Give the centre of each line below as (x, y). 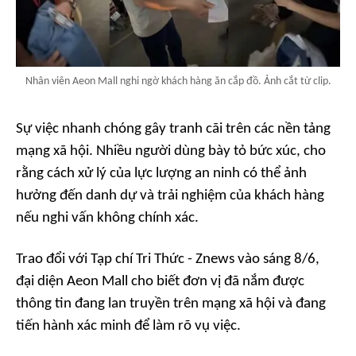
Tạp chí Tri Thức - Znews (163, 259)
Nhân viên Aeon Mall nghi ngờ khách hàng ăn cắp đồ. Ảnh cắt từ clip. (178, 81)
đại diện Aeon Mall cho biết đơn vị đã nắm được (160, 281)
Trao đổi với (53, 259)
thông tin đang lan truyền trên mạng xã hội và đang (171, 304)
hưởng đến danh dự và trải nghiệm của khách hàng (170, 195)
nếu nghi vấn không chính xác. (107, 218)
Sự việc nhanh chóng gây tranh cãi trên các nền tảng (173, 129)
